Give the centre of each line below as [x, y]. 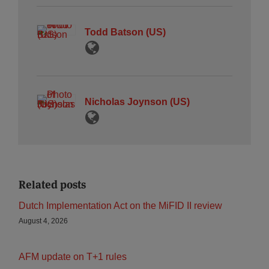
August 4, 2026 [43, 221]
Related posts [52, 185]
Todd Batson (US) [125, 32]
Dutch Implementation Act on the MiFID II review [120, 206]
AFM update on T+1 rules [73, 257]
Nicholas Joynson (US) [137, 102]
